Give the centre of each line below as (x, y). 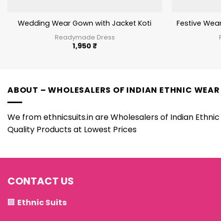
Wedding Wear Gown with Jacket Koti (85, 23)
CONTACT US (41, 181)
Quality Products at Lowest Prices (72, 129)
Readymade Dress (85, 37)
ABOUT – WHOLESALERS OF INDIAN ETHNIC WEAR (114, 90)
